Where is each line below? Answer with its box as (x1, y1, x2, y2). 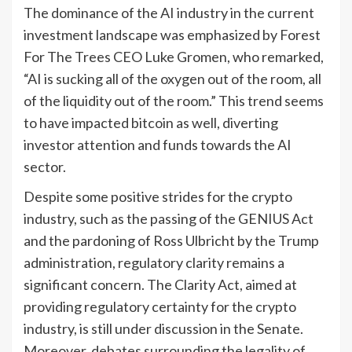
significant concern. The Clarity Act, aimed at (24, 275, 297, 293)
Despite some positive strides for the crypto (24, 187, 292, 205)
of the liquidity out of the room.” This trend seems (24, 91, 324, 109)
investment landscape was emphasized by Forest (24, 25, 321, 43)
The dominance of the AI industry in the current (24, 3, 314, 21)
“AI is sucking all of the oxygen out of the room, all (24, 69, 321, 87)
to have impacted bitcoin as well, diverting (24, 113, 278, 131)
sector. (24, 157, 66, 175)
